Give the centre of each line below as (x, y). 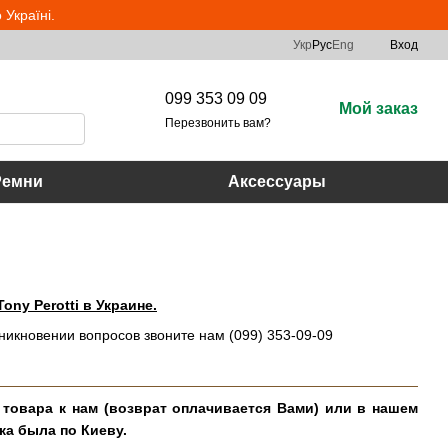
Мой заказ (378, 108)
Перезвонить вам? (218, 122)
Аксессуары (276, 181)
